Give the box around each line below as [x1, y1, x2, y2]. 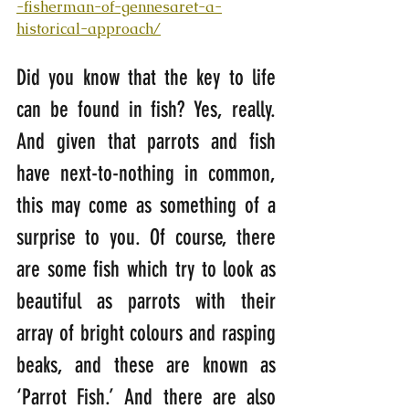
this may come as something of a [16, 192, 276, 218]
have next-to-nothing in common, [16, 160, 276, 186]
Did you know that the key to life [16, 64, 276, 90]
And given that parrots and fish [16, 128, 276, 154]
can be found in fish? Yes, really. [16, 96, 276, 122]
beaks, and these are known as [16, 351, 276, 378]
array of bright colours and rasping [16, 320, 276, 346]
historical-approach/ [16, 18, 161, 38]
